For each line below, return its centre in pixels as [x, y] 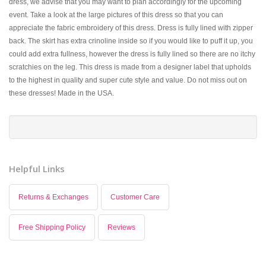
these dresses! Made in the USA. [61, 93]
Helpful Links [37, 168]
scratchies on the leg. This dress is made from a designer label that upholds [130, 67]
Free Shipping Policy [52, 227]
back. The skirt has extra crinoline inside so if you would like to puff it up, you [131, 41]
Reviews [121, 227]
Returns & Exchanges [53, 197]
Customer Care [135, 197]
